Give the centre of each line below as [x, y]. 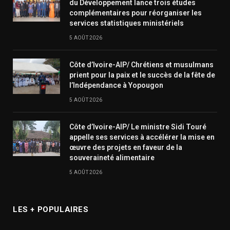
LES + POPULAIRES [51, 210]
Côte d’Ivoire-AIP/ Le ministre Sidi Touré [138, 127]
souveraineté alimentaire [112, 158]
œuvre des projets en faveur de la [126, 148]
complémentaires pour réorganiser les [136, 13]
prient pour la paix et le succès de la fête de [142, 75]
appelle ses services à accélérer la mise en [142, 137]
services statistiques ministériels [127, 23]
